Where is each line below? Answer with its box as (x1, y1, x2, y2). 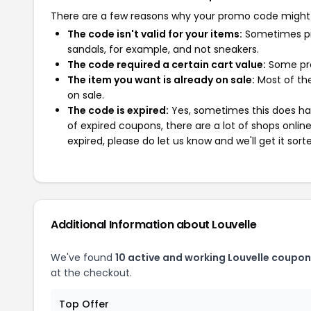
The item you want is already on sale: (67, 73, 255, 87)
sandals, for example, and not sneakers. (67, 42, 259, 56)
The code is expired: (67, 103, 169, 117)
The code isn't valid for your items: (67, 27, 242, 41)
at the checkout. (51, 266, 132, 280)
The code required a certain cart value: (67, 58, 266, 72)
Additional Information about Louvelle (51, 217, 257, 233)
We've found (51, 251, 115, 264)
